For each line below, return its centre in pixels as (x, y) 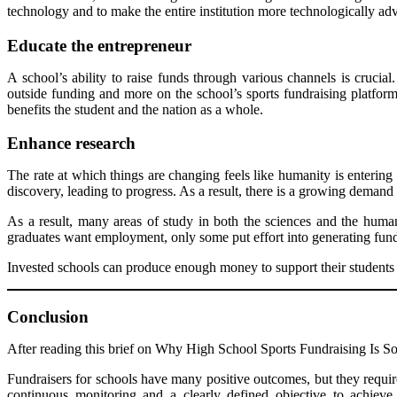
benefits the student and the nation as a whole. (135, 109)
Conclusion (48, 316)
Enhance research (71, 144)
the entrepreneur (129, 45)
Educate (37, 45)
